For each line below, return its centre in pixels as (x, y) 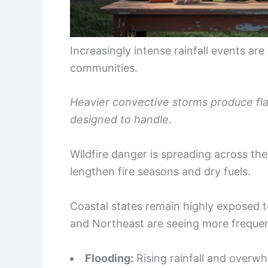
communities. (104, 68)
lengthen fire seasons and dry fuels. (160, 172)
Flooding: (109, 258)
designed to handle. (121, 120)
